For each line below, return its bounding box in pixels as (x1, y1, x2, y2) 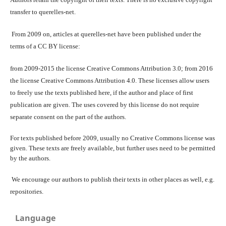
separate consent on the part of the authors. (10, 112, 126, 121)
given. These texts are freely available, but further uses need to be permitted (10, 144, 215, 152)
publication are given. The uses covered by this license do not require (10, 100, 199, 108)
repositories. (10, 187, 43, 195)
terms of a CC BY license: (10, 42, 80, 50)
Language (15, 212, 55, 223)
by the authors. (10, 154, 50, 162)
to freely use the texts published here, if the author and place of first (10, 88, 193, 96)
